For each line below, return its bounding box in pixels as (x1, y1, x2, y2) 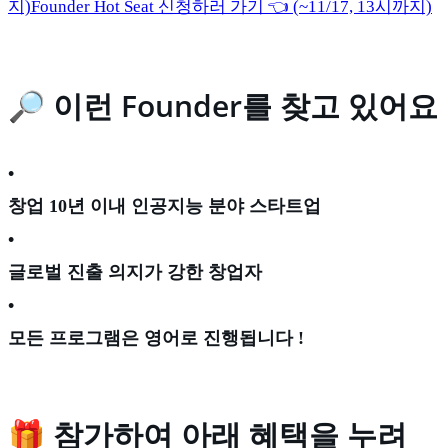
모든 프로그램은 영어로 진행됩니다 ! (8, 328, 304, 349)
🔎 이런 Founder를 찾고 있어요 (8, 85, 438, 127)
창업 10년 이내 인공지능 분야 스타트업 (8, 196, 321, 217)
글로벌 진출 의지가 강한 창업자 (8, 262, 262, 283)
